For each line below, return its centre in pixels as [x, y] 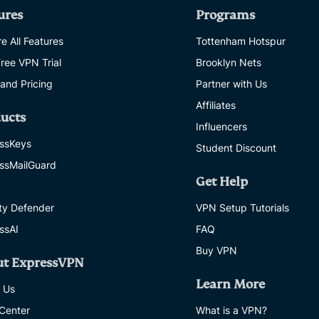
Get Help [222, 182]
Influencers [221, 126]
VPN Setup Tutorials [242, 208]
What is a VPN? [231, 310]
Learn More [230, 284]
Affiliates [216, 105]
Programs [225, 15]
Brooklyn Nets [229, 62]
